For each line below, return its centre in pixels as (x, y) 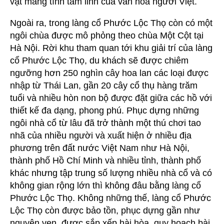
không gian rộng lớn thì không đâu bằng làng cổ (105, 185)
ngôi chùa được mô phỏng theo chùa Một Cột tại (107, 35)
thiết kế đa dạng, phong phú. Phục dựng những (104, 110)
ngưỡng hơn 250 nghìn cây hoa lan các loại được (109, 73)
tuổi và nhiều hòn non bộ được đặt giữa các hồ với (111, 98)
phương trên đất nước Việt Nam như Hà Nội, (100, 148)
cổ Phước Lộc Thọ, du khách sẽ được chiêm (99, 60)
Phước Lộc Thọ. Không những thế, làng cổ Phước (110, 198)
